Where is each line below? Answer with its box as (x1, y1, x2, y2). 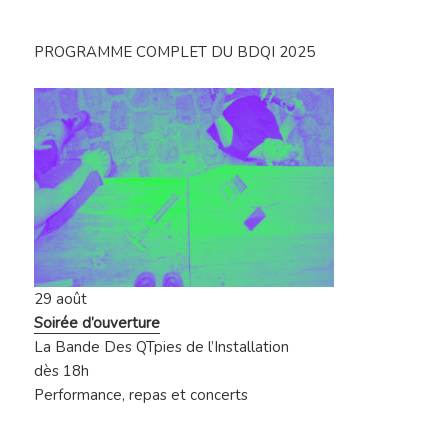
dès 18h (34, 361, 90, 382)
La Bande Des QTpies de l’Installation (34, 337, 290, 358)
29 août (34, 289, 88, 310)
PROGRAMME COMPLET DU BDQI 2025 (34, 42, 316, 63)
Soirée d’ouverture (34, 313, 161, 334)
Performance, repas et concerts (34, 385, 249, 406)
